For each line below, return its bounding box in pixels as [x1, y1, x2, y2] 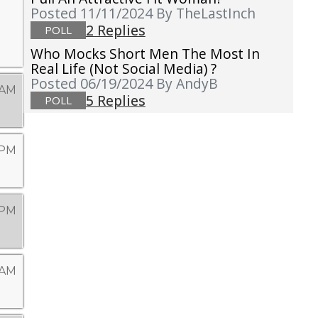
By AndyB [155, 74, 218, 94]
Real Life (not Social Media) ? [30, 59, 216, 79]
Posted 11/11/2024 [30, 4, 156, 23]
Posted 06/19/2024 [30, 74, 156, 94]
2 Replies [85, 21, 146, 40]
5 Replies [85, 91, 146, 111]
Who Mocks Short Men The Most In [30, 44, 260, 64]
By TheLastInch [155, 4, 256, 23]
